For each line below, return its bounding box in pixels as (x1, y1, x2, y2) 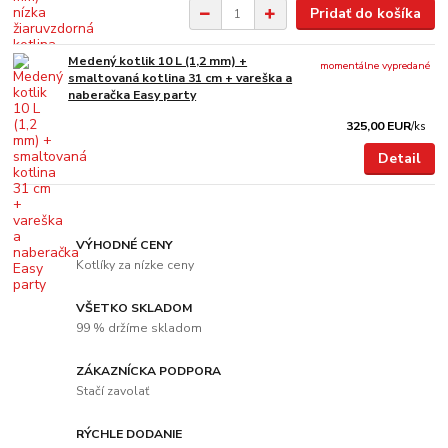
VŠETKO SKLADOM (76, 300, 194, 317)
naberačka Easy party (68, 87, 197, 104)
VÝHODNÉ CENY (76, 237, 174, 254)
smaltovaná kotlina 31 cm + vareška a (68, 70, 293, 87)
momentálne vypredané (320, 58, 431, 74)
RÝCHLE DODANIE (76, 425, 183, 442)
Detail (377, 149, 421, 169)
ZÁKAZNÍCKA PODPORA (76, 363, 222, 380)
